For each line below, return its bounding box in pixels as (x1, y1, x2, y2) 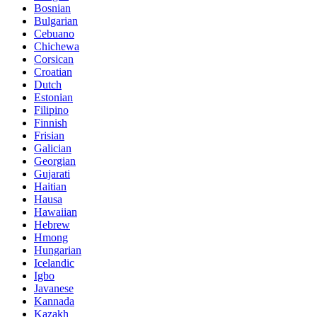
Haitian (34, 180, 67, 193)
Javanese (34, 282, 74, 295)
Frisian (34, 129, 64, 142)
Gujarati (34, 168, 70, 180)
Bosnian (34, 2, 71, 15)
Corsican (34, 53, 74, 66)
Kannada (34, 295, 74, 308)
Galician (34, 142, 71, 155)
